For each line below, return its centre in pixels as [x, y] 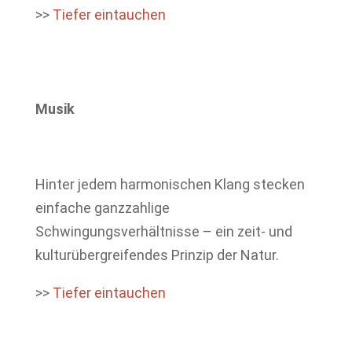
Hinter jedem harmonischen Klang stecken [170, 184]
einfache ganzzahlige [102, 208]
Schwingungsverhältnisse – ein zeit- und [163, 231]
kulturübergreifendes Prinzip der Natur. [157, 255]
